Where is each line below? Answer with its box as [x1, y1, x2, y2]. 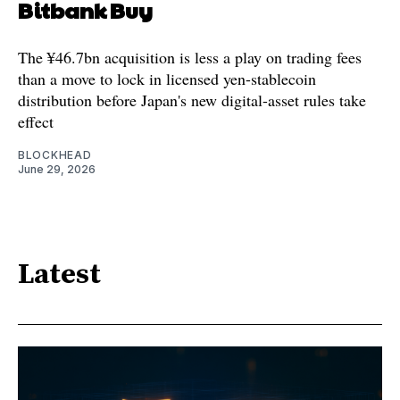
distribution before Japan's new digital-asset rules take [18, 88, 366, 111]
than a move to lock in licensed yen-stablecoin [18, 67, 316, 89]
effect [18, 110, 54, 132]
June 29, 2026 [18, 162, 96, 176]
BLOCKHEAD [18, 147, 92, 162]
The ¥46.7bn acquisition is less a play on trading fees [18, 46, 362, 68]
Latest [18, 257, 101, 294]
